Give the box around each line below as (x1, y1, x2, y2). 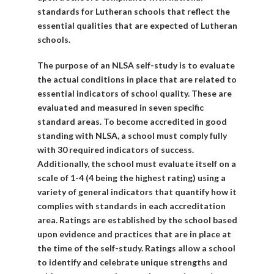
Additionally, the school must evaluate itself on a (37, 158, 236, 169)
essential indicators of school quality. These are (37, 87, 232, 98)
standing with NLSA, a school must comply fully (37, 130, 227, 141)
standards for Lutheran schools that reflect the (37, 6, 230, 17)
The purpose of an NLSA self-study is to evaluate (37, 59, 235, 70)
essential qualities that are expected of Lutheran (37, 20, 237, 31)
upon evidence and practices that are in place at (37, 228, 231, 239)
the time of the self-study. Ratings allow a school (37, 242, 235, 253)
